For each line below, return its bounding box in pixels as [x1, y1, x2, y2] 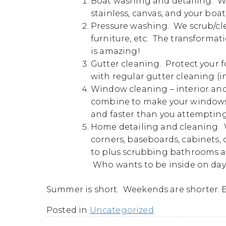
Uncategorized [89, 205, 154, 215]
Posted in [46, 205, 90, 215]
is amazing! [91, 46, 140, 56]
